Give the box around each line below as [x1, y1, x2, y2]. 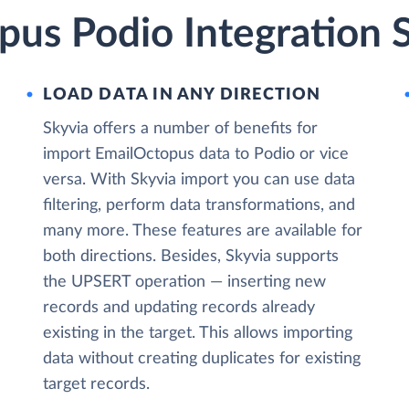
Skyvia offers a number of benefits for [43, 121, 319, 137]
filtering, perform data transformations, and [43, 197, 356, 214]
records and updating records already [43, 299, 316, 316]
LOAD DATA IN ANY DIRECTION [43, 87, 321, 103]
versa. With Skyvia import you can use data [43, 172, 356, 188]
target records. [43, 376, 151, 393]
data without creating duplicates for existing [43, 351, 362, 367]
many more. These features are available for [43, 223, 363, 239]
